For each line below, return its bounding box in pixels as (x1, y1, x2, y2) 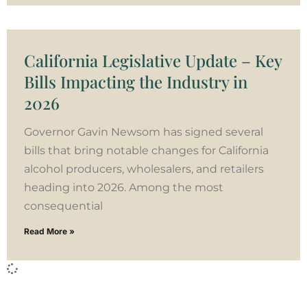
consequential (24, 199, 103, 212)
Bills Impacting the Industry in (24, 70, 247, 93)
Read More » (24, 225, 75, 236)
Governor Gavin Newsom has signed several (24, 125, 263, 138)
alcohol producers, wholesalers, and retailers (24, 162, 264, 175)
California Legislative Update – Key (24, 49, 282, 71)
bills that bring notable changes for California (24, 143, 269, 157)
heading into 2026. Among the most (24, 180, 223, 194)
